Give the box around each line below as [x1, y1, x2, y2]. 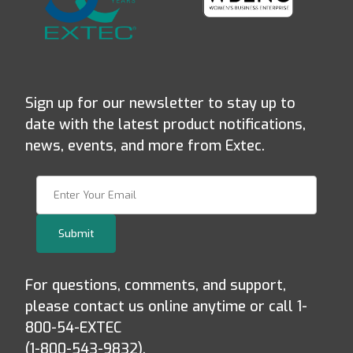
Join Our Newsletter [36, 176, 149, 193]
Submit [58, 226, 94, 240]
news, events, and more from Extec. [25, 136, 265, 156]
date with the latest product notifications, [25, 115, 306, 135]
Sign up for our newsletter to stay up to [25, 94, 295, 113]
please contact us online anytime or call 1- [25, 296, 307, 316]
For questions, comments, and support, [25, 275, 286, 295]
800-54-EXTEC [25, 318, 121, 337]
